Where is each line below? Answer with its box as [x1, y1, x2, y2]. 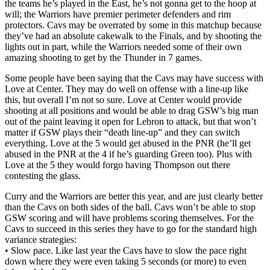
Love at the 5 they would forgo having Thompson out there [5, 159, 230, 170]
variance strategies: [5, 234, 77, 245]
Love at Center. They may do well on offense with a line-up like [5, 83, 248, 94]
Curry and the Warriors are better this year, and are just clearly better [5, 190, 263, 201]
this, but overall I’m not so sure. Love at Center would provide [5, 94, 242, 105]
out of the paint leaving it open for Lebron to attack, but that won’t [5, 116, 256, 127]
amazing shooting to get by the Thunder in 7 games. [5, 52, 202, 63]
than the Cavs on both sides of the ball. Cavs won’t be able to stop [5, 201, 256, 212]
